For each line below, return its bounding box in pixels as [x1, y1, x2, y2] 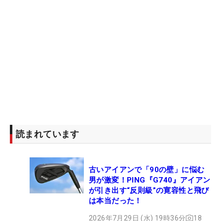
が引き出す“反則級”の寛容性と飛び [89, 185, 209, 195]
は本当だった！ [89, 196, 142, 205]
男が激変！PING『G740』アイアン [89, 175, 211, 184]
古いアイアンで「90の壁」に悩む [89, 165, 205, 174]
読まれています [16, 128, 79, 139]
